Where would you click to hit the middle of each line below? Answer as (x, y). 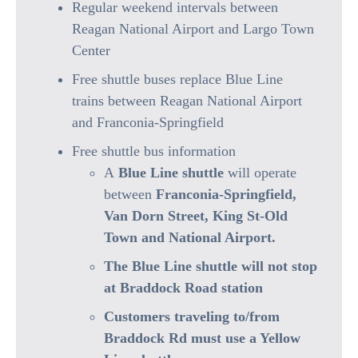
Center (91, 50)
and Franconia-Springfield (148, 122)
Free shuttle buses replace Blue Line (177, 79)
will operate (262, 173)
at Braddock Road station (183, 288)
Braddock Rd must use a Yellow (202, 338)
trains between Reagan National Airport (187, 101)
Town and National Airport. (190, 237)
